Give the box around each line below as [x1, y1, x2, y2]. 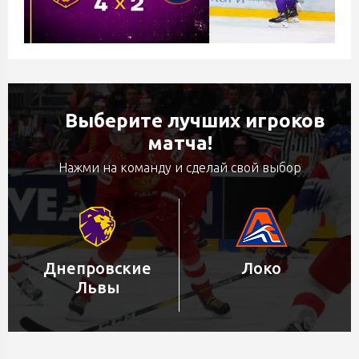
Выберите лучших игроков [64, 110, 325, 131]
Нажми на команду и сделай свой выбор [58, 160, 301, 175]
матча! [147, 132, 212, 154]
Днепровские [43, 259, 151, 277]
